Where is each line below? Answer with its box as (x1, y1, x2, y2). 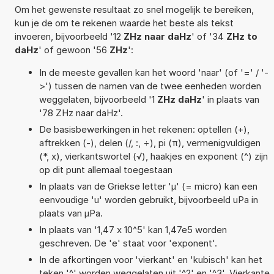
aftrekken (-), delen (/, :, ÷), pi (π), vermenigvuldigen (39, 136, 261, 149)
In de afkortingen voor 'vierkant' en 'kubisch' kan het (39, 253, 262, 265)
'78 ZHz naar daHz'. (39, 106, 123, 119)
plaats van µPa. (39, 207, 103, 219)
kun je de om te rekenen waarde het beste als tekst (14, 17, 234, 29)
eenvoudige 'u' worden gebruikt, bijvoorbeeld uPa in (39, 193, 258, 206)
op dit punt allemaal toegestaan (39, 163, 172, 176)
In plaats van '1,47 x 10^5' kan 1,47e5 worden (39, 223, 227, 235)
